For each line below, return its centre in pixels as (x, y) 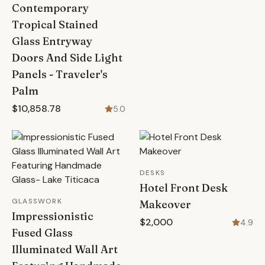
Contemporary (50, 8)
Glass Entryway (52, 41)
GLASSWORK (37, 201)
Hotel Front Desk (184, 188)
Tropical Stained (55, 25)
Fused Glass (42, 233)
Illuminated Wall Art (65, 249)
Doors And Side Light (67, 58)
